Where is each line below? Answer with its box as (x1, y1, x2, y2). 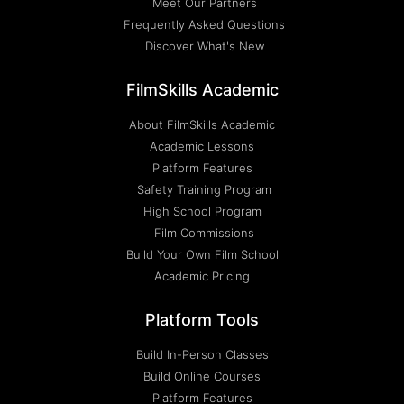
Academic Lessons (150, 139, 254, 154)
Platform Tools (145, 310, 259, 330)
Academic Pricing (154, 269, 250, 284)
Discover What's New (144, 39, 264, 54)
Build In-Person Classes (135, 347, 269, 363)
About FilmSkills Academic (129, 117, 275, 133)
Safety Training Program (137, 182, 271, 197)
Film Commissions (154, 225, 254, 241)
